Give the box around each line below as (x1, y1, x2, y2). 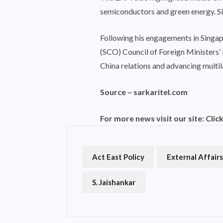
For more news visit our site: (100, 113, 206, 123)
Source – (100, 87, 133, 97)
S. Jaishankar (92, 177, 135, 187)
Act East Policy (92, 152, 144, 161)
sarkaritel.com (133, 87, 188, 97)
